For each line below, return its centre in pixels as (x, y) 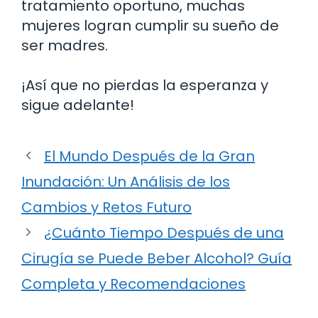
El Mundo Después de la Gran (149, 156)
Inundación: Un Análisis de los (126, 181)
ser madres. (65, 45)
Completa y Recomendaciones (133, 284)
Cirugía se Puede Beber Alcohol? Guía (157, 258)
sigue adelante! (78, 105)
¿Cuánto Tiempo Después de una (164, 232)
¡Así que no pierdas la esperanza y (145, 85)
